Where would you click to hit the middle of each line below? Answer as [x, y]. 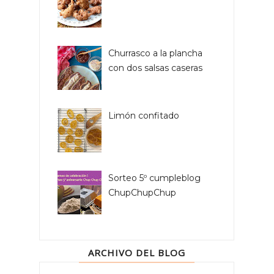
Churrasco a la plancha [155, 54]
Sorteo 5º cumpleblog [154, 178]
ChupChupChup [142, 193]
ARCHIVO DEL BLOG [137, 253]
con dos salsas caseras [155, 68]
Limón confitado [143, 116]
